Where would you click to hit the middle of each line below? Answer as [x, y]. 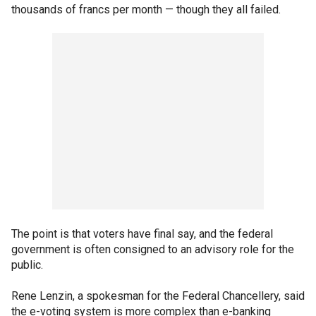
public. [27, 265]
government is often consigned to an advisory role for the [153, 249]
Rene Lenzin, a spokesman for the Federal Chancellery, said [158, 296]
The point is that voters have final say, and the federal [142, 234]
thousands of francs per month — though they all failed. [146, 10]
